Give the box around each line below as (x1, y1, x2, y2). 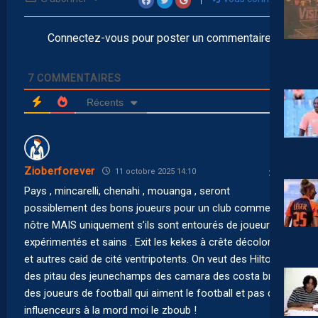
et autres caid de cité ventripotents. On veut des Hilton (24, 252, 277, 265)
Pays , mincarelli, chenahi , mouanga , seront (24, 184, 230, 197)
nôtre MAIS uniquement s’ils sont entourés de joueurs (24, 218, 275, 231)
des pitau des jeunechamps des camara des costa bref (24, 269, 282, 283)
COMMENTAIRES (34, 72, 121, 84)
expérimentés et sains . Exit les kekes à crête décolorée (24, 235, 283, 248)
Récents (86, 96, 124, 108)
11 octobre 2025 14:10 (113, 166, 197, 176)
